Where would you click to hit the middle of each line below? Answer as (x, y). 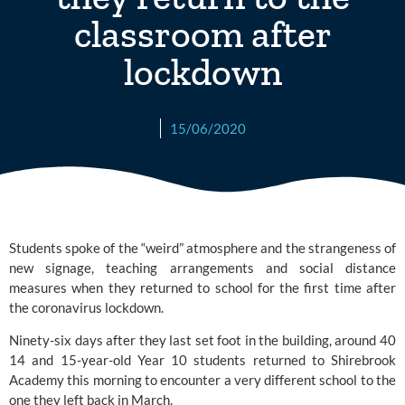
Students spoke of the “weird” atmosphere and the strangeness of (202, 247)
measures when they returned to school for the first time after (202, 287)
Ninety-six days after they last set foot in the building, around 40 (202, 340)
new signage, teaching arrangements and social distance (202, 267)
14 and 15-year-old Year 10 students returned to (167, 360)
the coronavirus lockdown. (86, 307)
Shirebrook (360, 360)
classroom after (202, 33)
